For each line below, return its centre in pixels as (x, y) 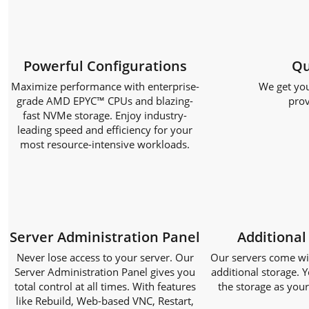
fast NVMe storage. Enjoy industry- (105, 115)
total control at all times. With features (105, 286)
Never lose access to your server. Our (105, 257)
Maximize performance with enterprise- (105, 86)
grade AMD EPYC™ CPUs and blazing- (105, 101)
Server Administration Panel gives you (105, 272)
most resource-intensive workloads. (105, 144)
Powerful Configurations (105, 66)
